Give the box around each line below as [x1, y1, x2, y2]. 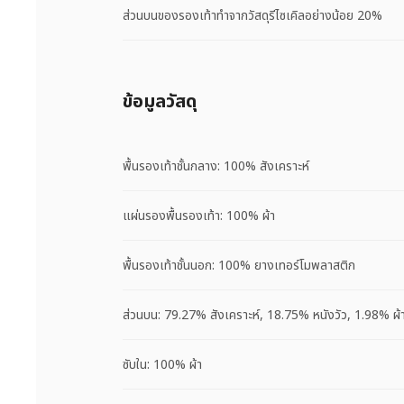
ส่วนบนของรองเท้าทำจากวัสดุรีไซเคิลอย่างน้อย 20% [123, 5, 382, 25]
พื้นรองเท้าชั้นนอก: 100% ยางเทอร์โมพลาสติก [123, 255, 355, 275]
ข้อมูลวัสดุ [123, 88, 197, 116]
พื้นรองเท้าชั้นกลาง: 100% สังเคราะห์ [123, 156, 309, 176]
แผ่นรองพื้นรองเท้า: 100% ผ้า [123, 206, 275, 225]
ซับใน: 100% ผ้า [123, 354, 202, 374]
